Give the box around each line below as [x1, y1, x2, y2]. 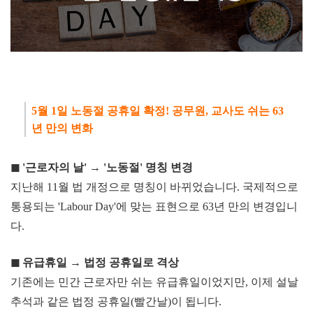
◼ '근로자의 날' [10, 161, 87, 174]
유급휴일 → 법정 [22, 256, 109, 269]
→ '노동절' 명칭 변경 [87, 161, 193, 174]
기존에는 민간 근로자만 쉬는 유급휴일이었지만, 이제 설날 [10, 276, 298, 289]
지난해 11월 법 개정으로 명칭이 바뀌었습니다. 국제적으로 [10, 181, 298, 194]
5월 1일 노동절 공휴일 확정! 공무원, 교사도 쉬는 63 [31, 105, 284, 117]
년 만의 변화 [31, 122, 96, 135]
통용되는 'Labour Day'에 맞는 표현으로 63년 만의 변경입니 [10, 201, 298, 213]
